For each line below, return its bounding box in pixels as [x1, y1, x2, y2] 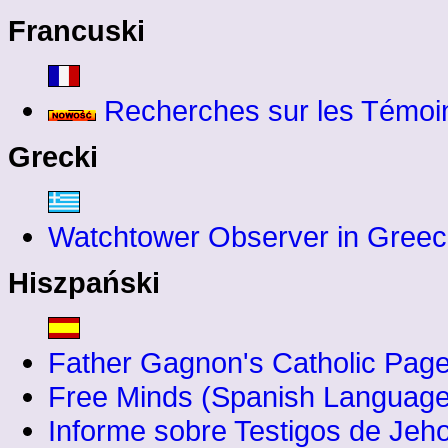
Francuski [8, 14, 145, 48]
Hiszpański [8, 266, 160, 300]
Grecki [8, 140, 98, 174]
